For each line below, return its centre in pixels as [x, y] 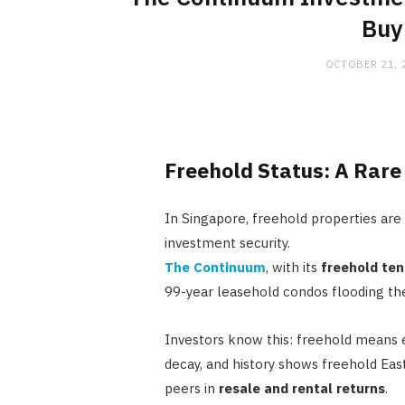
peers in [191, 388]
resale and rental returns [301, 388]
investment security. [227, 242]
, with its [293, 267]
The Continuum [215, 267]
